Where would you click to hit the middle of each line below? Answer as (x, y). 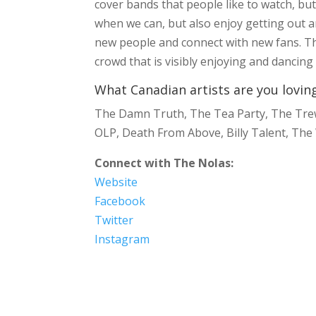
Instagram (122, 239)
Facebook (120, 201)
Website (116, 182)
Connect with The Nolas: (164, 163)
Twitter (114, 220)
